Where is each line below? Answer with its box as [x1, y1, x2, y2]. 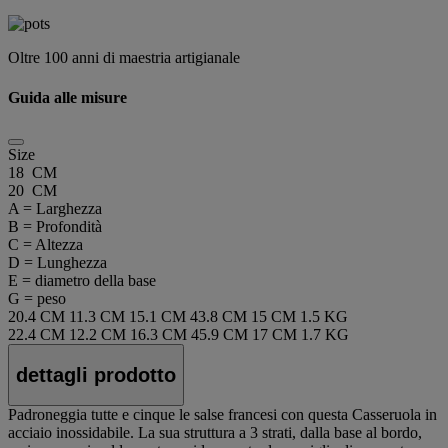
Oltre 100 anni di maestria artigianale [8, 49, 240, 67]
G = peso [8, 289, 66, 307]
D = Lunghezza [8, 253, 107, 271]
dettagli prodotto [16, 363, 176, 386]
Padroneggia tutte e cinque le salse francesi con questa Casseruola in [8, 406, 437, 424]
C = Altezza [8, 235, 83, 253]
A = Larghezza [8, 199, 102, 217]
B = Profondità [8, 217, 102, 235]
